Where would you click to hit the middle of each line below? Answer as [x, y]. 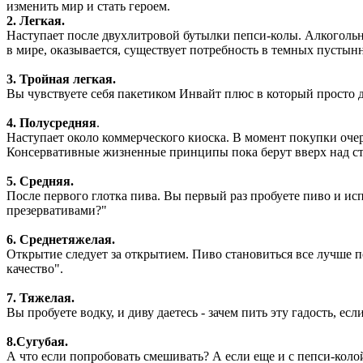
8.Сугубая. [37, 341]
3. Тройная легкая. [61, 79]
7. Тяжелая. [41, 297]
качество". [35, 268]
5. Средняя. [40, 181]
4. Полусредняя [51, 122]
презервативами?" [57, 210]
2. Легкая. [36, 20]
